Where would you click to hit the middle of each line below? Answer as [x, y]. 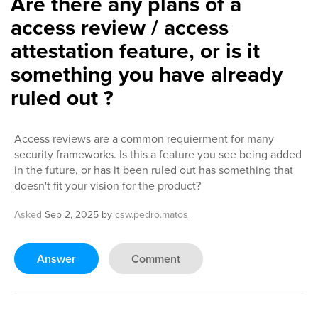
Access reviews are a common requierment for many [144, 139]
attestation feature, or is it [135, 51]
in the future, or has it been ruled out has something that [154, 170]
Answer [56, 259]
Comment [156, 259]
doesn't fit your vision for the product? [108, 186]
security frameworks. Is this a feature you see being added [158, 154]
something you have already [147, 75]
